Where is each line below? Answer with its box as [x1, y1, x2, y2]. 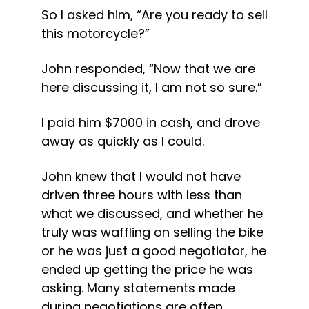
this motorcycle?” [41, 25, 150, 42]
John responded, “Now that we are [41, 60, 255, 77]
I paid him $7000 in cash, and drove [41, 114, 260, 131]
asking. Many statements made [41, 279, 235, 297]
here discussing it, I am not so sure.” [41, 79, 262, 96]
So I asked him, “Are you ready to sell [41, 6, 268, 23]
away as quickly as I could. [41, 132, 204, 150]
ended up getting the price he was [41, 261, 253, 278]
